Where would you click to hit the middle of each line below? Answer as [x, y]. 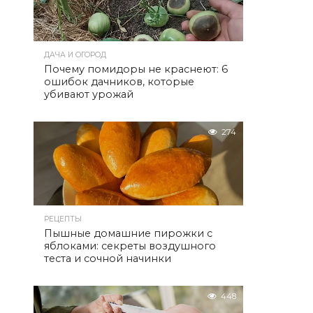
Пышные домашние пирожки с [128, 233]
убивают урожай [89, 94]
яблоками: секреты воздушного [130, 246]
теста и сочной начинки [108, 259]
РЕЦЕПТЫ [63, 219]
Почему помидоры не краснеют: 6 [136, 69]
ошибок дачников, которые [119, 82]
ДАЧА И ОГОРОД [75, 55]
